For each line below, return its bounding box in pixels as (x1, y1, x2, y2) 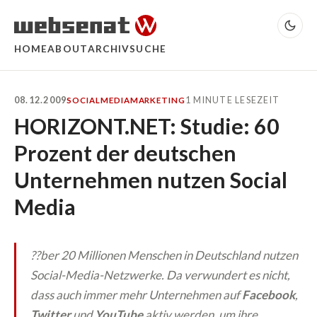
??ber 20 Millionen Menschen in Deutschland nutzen (30, 247, 298, 263)
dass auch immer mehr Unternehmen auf (30, 287, 242, 302)
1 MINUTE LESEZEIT (185, 95, 280, 106)
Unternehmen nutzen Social (14, 166, 287, 192)
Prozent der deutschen (14, 139, 236, 166)
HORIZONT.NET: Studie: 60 (14, 113, 279, 139)
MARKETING (129, 96, 185, 105)
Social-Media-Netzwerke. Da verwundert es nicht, (30, 267, 290, 282)
